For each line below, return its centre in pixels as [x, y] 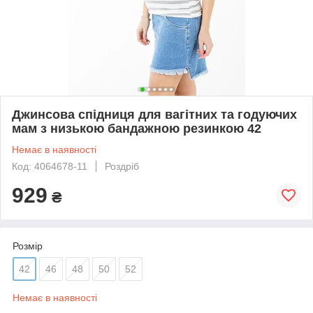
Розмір [28, 246]
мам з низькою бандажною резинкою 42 [137, 128]
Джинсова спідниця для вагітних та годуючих [154, 114]
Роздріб [122, 166]
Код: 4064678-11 [50, 166]
